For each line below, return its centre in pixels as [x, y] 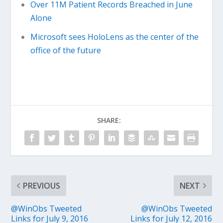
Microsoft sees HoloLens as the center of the [114, 37]
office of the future [65, 50]
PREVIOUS [42, 185]
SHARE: [109, 120]
